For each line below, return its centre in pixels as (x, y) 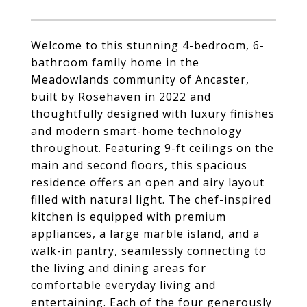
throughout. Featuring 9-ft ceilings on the (152, 148)
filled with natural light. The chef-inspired (151, 199)
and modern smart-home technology (136, 131)
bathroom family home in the (115, 62)
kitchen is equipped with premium (128, 217)
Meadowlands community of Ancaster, (140, 79)
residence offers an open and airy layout (148, 182)
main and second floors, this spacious (139, 165)
